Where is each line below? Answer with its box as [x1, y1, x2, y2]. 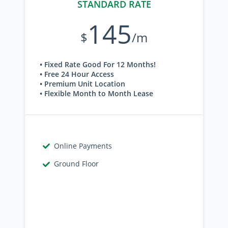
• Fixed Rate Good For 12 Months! [40, 60, 156, 69]
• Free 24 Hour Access [40, 69, 114, 79]
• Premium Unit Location [40, 79, 125, 89]
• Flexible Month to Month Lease [40, 89, 153, 98]
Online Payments [54, 141, 112, 151]
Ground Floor [54, 159, 99, 168]
